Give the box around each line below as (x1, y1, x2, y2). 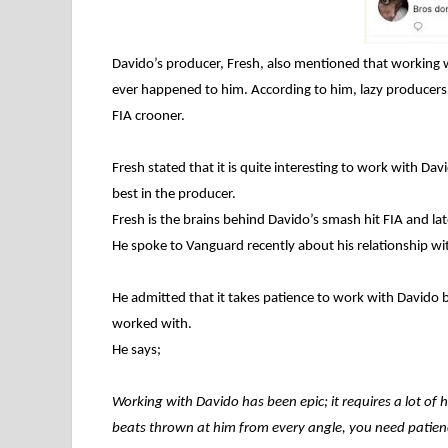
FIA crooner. (112, 109, 185, 125)
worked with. (112, 317, 192, 333)
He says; (112, 343, 161, 359)
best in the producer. (112, 187, 236, 203)
